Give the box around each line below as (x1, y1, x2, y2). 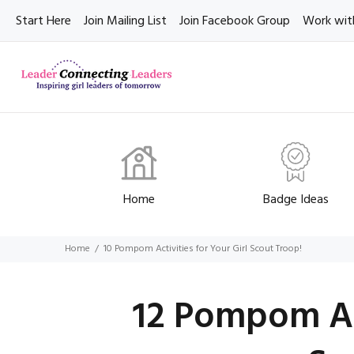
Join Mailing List (84, 11, 167, 32)
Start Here (16, 11, 71, 32)
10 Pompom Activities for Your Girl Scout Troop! (104, 241, 302, 257)
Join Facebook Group (179, 11, 290, 32)
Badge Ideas (262, 189, 329, 210)
